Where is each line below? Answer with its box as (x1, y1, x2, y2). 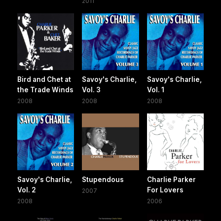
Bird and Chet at (17, 75, 71, 84)
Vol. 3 (82, 86, 101, 94)
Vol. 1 (147, 86, 164, 94)
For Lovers (147, 186, 184, 194)
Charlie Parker (147, 176, 196, 184)
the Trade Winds (17, 86, 74, 94)
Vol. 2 (17, 186, 36, 194)
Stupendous (82, 176, 124, 184)
